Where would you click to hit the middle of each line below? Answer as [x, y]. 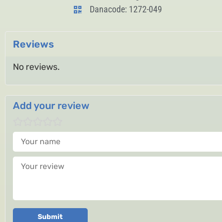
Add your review [51, 106]
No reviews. [36, 67]
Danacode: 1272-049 [126, 9]
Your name [34, 136]
